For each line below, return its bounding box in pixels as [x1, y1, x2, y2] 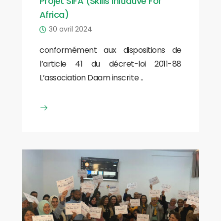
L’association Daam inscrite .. [39, 72, 143, 83]
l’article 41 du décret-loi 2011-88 [39, 58, 182, 70]
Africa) [39, 8, 69, 21]
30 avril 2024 [49, 24, 92, 34]
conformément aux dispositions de [39, 44, 182, 56]
